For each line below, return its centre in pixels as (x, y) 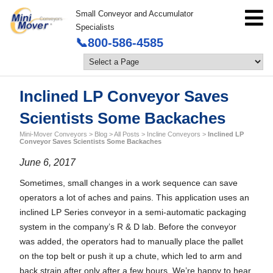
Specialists (95, 27)
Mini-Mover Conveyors (53, 134)
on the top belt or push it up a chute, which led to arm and (131, 256)
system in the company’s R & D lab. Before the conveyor (128, 227)
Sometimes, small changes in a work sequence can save (129, 183)
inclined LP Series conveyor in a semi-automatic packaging (133, 212)
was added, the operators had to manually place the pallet (131, 241)
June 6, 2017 (48, 162)
